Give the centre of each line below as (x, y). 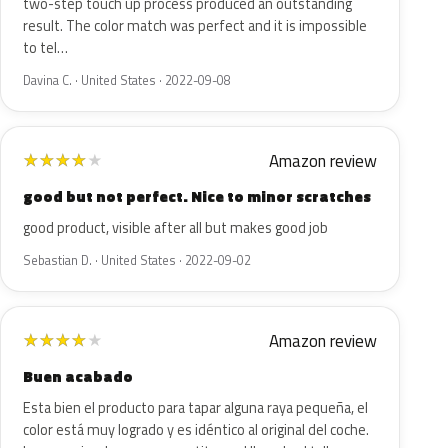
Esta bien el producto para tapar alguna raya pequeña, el (195, 408)
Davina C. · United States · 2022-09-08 (127, 80)
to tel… (45, 48)
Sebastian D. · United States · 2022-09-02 (137, 260)
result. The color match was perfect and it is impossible (195, 26)
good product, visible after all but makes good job (175, 228)
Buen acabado (78, 376)
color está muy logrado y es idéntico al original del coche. (196, 430)
